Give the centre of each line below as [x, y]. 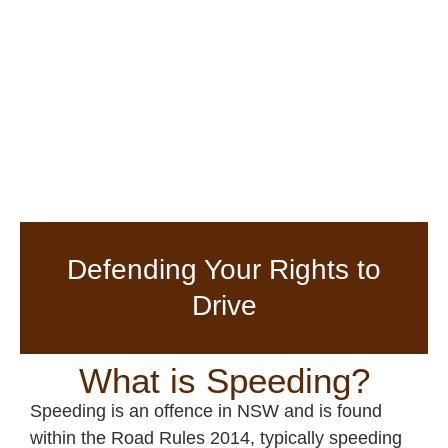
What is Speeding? [224, 380]
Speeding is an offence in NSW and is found [206, 410]
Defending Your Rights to [224, 269]
